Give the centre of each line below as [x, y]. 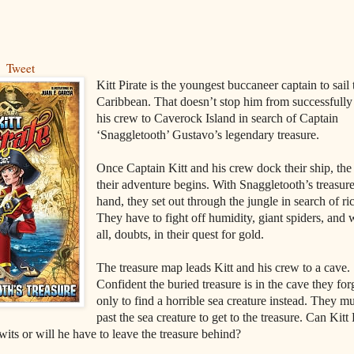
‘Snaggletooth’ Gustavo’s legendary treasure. [208, 135]
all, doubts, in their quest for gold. [182, 235]
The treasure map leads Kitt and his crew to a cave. [224, 268]
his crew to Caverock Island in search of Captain [218, 119]
